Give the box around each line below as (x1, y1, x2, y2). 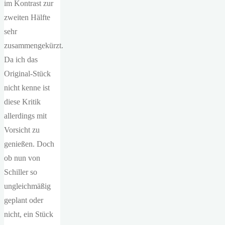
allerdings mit (4, 111, 47, 120)
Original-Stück (4, 69, 51, 78)
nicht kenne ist (4, 83, 50, 92)
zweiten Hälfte (4, 13, 50, 22)
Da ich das (4, 55, 38, 64)
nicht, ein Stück (4, 210, 53, 218)
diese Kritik (4, 97, 41, 106)
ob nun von (4, 154, 40, 162)
